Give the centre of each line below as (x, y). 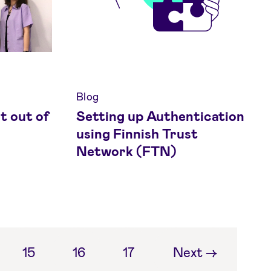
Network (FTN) (127, 151)
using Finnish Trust (137, 133)
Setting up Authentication (161, 116)
